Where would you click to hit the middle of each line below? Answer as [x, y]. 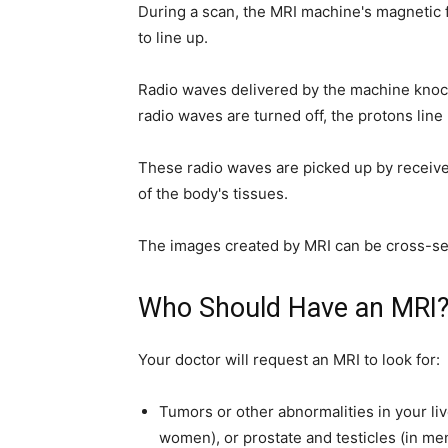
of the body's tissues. [213, 193]
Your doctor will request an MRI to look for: [289, 359]
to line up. [173, 37]
